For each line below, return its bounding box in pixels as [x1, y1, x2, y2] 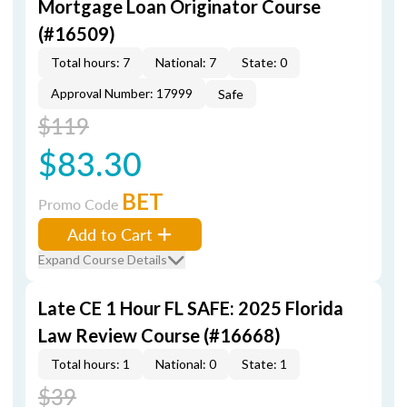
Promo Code [38, 194, 122, 214]
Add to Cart [67, 223, 153, 245]
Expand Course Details [38, 252, 167, 267]
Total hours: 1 [51, 356, 130, 372]
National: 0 [155, 356, 216, 372]
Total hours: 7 [51, 55, 130, 70]
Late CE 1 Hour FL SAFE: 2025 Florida [38, 297, 343, 319]
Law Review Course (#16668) [38, 324, 281, 346]
